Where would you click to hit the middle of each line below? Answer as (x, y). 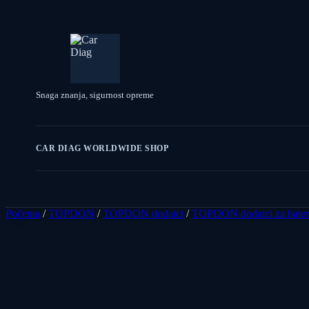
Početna (23, 213)
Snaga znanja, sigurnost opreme (95, 94)
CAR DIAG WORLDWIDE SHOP (102, 148)
